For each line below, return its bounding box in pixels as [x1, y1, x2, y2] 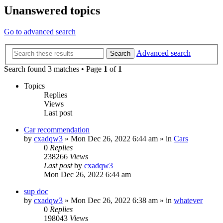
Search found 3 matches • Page [4, 64, 104, 73]
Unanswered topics [4, 4, 100, 17]
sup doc [24, 187, 48, 196]
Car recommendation [24, 125, 90, 134]
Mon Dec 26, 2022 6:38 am [71, 196, 158, 205]
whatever [174, 196, 203, 205]
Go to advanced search [4, 27, 76, 36]
